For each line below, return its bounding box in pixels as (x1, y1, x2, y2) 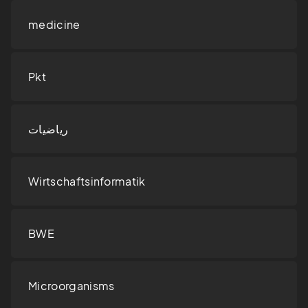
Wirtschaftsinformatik (28, 174, 146, 189)
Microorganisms (28, 278, 115, 294)
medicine (28, 17, 80, 32)
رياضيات (28, 122, 69, 137)
